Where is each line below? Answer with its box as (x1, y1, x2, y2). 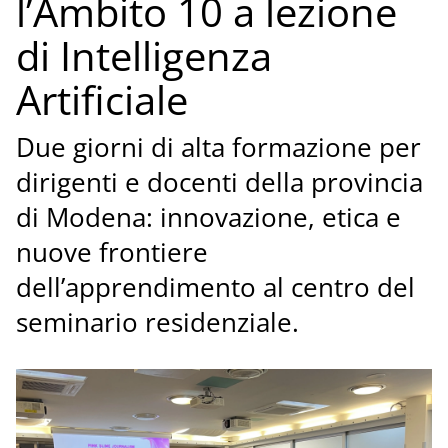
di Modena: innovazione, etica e (15, 200, 401, 236)
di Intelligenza (15, 27, 272, 83)
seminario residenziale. (15, 305, 299, 341)
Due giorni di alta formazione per (15, 130, 421, 166)
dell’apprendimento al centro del (15, 270, 415, 306)
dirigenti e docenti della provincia (15, 165, 423, 201)
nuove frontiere (15, 235, 208, 271)
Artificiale (15, 71, 188, 127)
